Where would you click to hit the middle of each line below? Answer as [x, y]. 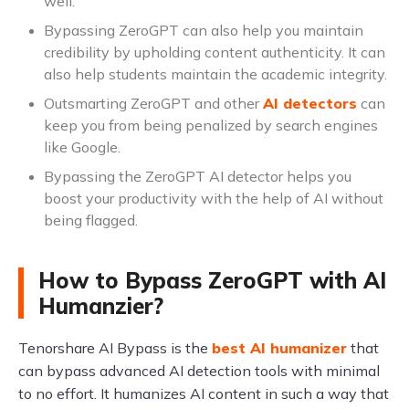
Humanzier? [101, 306]
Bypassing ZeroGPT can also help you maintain [204, 31]
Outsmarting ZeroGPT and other [153, 104]
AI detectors [310, 104]
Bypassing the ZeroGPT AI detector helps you [198, 177]
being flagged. [91, 220]
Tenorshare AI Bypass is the [115, 348]
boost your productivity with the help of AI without [214, 199]
